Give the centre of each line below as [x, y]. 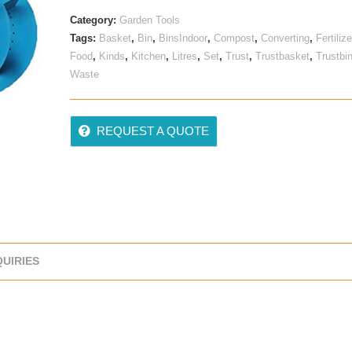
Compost [234, 38]
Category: [94, 20]
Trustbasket [282, 56]
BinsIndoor [183, 38]
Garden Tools [149, 20]
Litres [184, 56]
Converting [285, 38]
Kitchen [148, 56]
